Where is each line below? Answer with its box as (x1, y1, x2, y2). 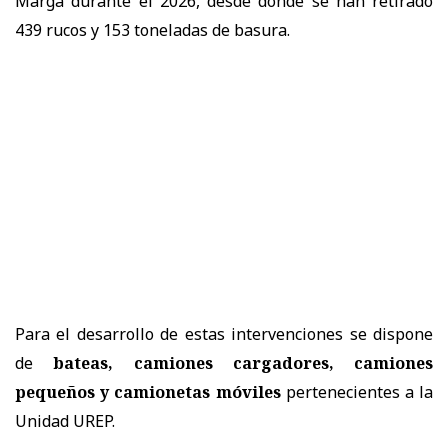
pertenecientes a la (285, 381, 434, 404)
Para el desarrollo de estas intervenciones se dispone (15, 323, 433, 346)
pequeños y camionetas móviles (15, 381, 281, 404)
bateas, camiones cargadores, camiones (53, 352, 433, 375)
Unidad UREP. (15, 410, 115, 433)
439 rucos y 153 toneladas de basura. (15, 19, 290, 42)
